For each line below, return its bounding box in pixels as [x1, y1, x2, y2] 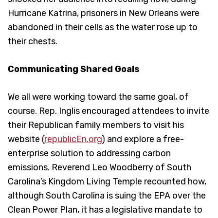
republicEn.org [44, 133, 102, 145]
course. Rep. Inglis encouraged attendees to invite [8, 105, 209, 116]
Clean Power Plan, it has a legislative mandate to [8, 204, 202, 215]
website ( [8, 133, 44, 145]
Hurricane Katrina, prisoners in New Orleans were [8, 7, 200, 18]
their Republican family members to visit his [8, 119, 184, 130]
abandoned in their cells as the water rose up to [8, 21, 198, 33]
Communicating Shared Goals [8, 63, 140, 74]
